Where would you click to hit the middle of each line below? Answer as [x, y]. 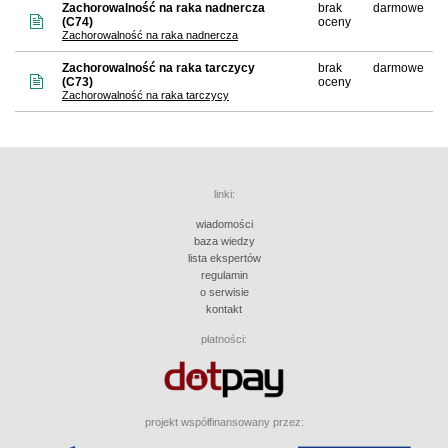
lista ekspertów [224, 257]
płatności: [224, 338]
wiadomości [224, 223]
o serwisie [224, 291]
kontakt [224, 308]
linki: [224, 193]
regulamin [224, 274]
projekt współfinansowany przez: [224, 421]
